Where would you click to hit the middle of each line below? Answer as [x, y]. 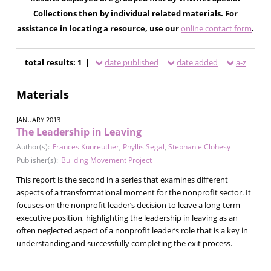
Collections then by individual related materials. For [135, 13]
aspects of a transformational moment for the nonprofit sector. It [133, 192]
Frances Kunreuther [86, 146]
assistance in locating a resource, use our [99, 28]
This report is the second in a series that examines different [122, 179]
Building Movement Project [106, 160]
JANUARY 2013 [38, 119]
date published [131, 62]
